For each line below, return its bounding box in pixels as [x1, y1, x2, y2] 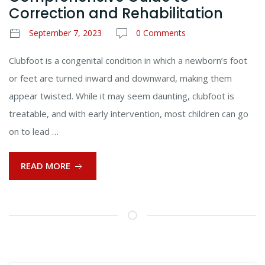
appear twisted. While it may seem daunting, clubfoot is [9, 90, 234, 102]
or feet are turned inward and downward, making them [9, 72, 232, 85]
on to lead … [9, 125, 59, 138]
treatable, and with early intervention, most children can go [9, 108, 248, 120]
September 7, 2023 [29, 27, 102, 39]
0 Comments [136, 27, 186, 39]
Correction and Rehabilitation [9, 4, 223, 24]
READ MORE [21, 160, 73, 172]
